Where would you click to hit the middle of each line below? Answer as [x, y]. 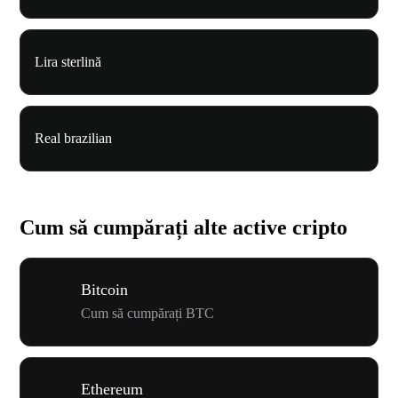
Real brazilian [73, 139]
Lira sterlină [68, 62]
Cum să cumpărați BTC [147, 313]
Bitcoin [104, 289]
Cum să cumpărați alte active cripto [183, 228]
